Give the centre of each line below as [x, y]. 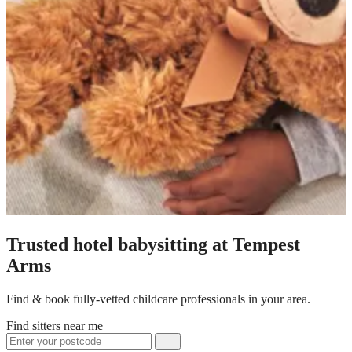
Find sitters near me [55, 325]
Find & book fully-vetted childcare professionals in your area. [158, 299]
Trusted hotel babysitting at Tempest [153, 244]
